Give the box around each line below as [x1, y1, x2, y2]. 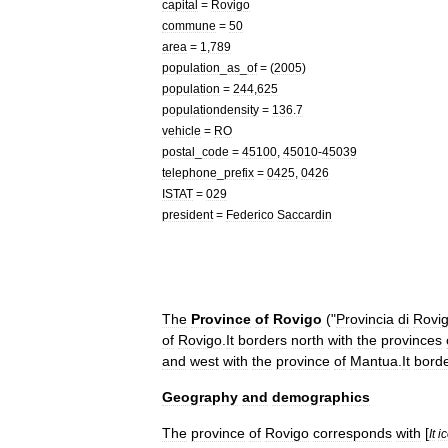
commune [162, 19, 216, 32]
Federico [226, 208, 274, 221]
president [162, 208, 213, 221]
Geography [162, 389, 238, 405]
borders [238, 332, 287, 348]
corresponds [313, 425, 392, 441]
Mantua [350, 353, 398, 369]
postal [162, 145, 195, 158]
